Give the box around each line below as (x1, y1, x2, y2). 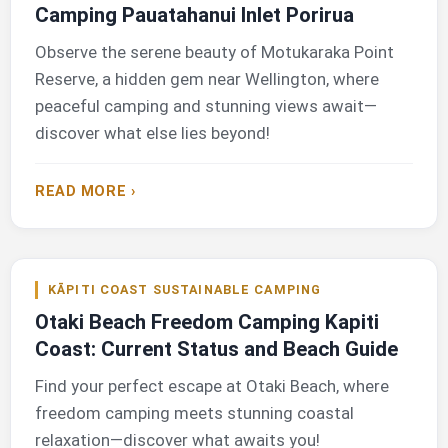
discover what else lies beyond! (35, 123, 270, 144)
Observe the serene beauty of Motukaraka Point (35, 42, 394, 63)
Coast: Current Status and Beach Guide (35, 336, 398, 361)
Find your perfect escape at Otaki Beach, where (35, 375, 389, 396)
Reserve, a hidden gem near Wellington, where (35, 69, 379, 90)
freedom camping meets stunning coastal (35, 402, 354, 423)
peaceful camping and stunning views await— (35, 96, 377, 117)
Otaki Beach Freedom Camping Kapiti (35, 309, 379, 334)
